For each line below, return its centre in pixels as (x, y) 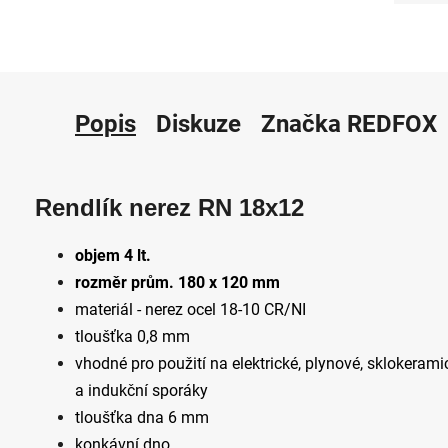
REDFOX (389, 124)
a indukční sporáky (141, 390)
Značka (301, 124)
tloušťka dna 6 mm (142, 417)
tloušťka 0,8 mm (132, 336)
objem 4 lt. (113, 255)
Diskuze (198, 124)
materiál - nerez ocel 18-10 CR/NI (190, 309)
